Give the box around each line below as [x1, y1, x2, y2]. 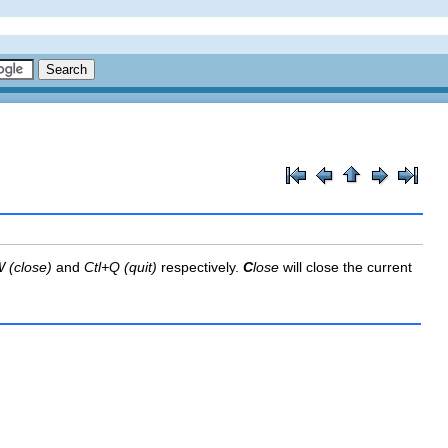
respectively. [157, 258, 243, 275]
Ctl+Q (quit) [84, 258, 157, 275]
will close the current [279, 258, 412, 275]
